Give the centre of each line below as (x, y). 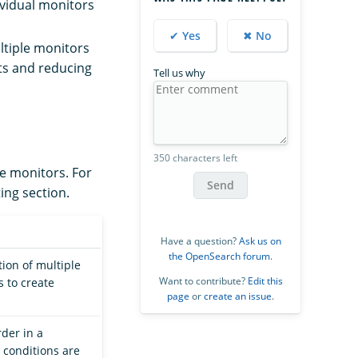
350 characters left (195, 157)
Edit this (265, 280)
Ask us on (260, 241)
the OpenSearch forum (219, 256)
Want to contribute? (203, 280)
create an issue (238, 296)
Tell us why (179, 72)
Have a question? (199, 241)
